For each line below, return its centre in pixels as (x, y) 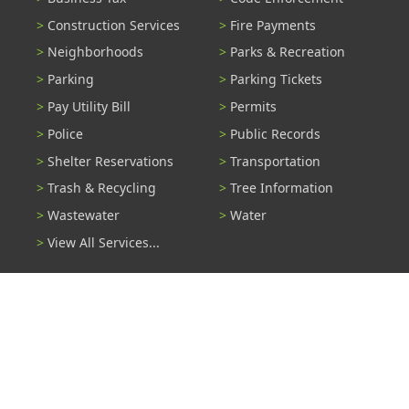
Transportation (275, 161)
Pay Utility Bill (89, 106)
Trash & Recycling (102, 188)
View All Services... (104, 242)
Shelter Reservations (110, 161)
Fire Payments (273, 25)
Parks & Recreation (288, 52)
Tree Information (282, 188)
